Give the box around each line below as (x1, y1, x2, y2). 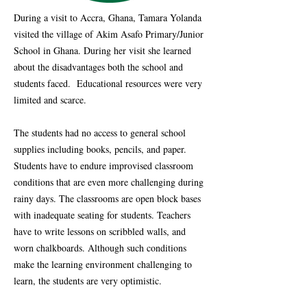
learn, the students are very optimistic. (14, 274, 162, 287)
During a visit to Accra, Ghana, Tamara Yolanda (14, 11, 201, 24)
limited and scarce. (14, 93, 86, 106)
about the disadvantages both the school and (14, 60, 183, 73)
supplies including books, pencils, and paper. (14, 143, 190, 156)
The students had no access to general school (14, 126, 186, 139)
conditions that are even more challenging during (14, 175, 204, 188)
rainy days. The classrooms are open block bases (14, 192, 201, 205)
